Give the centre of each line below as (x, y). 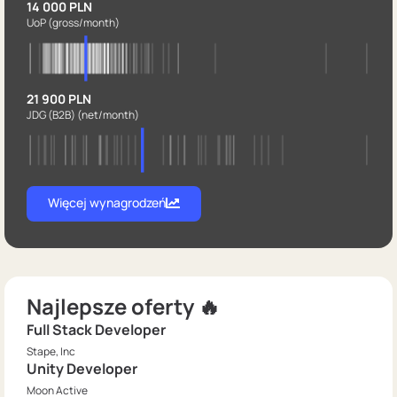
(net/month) (108, 114)
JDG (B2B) (52, 114)
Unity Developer (82, 369)
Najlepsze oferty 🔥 (123, 307)
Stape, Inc (51, 352)
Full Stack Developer (96, 330)
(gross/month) (84, 23)
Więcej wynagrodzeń (107, 203)
